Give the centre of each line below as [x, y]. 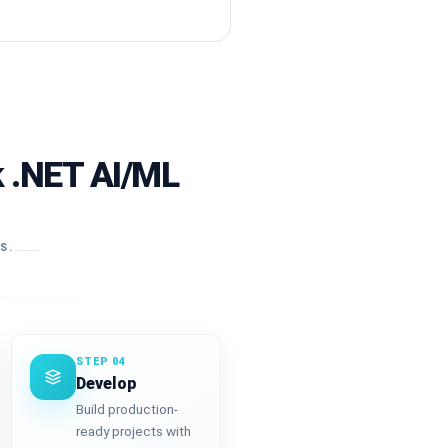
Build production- [126, 409]
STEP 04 [100, 361]
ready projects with [133, 431]
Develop [106, 383]
